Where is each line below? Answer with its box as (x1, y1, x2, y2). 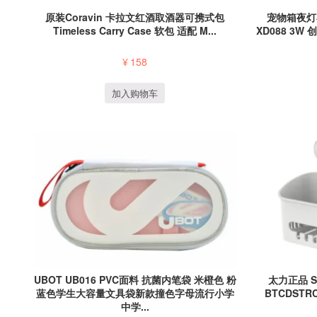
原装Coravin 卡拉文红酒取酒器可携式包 (45, 9, 225, 24)
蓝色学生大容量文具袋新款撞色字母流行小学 (35, 286, 234, 301)
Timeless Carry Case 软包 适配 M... (53, 23, 217, 38)
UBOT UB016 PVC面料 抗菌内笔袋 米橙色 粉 (33, 272, 236, 287)
